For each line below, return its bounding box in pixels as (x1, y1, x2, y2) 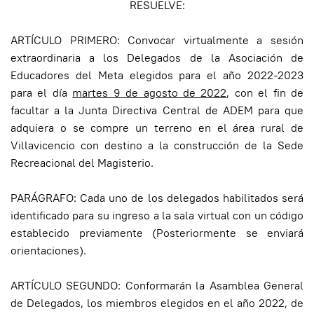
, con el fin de (226, 86, 304, 101)
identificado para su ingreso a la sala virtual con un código (11, 208, 303, 224)
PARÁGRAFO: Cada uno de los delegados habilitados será (11, 191, 303, 206)
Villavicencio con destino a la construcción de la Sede (11, 138, 303, 153)
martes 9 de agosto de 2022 (72, 86, 227, 101)
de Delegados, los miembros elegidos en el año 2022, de (11, 296, 303, 311)
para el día (11, 86, 73, 101)
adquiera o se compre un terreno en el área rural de (11, 121, 303, 136)
